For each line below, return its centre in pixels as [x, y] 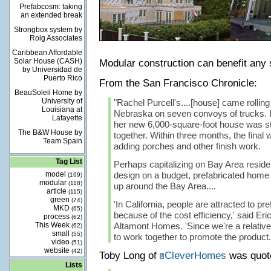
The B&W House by [50, 132]
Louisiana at [62, 109]
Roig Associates [56, 38]
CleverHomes [195, 256]
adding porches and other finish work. [187, 146]
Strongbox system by [48, 30]
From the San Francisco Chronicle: [178, 83]
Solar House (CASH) [48, 61]
